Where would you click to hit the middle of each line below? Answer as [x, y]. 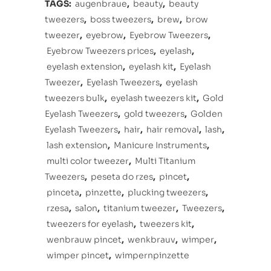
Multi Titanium [165, 161]
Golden [207, 114]
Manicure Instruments [160, 145]
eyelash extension [85, 67]
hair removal [173, 129]
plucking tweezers [167, 192]
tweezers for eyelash [90, 224]
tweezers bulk [75, 98]
